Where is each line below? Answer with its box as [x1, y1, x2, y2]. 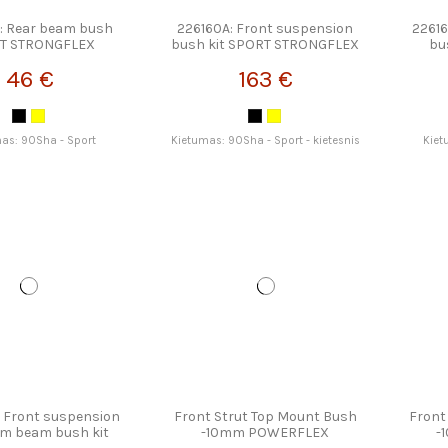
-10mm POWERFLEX [201, 424, 330, 442]
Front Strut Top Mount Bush [173, 408, 357, 426]
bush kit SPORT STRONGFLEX [171, 36, 360, 54]
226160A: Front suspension [177, 20, 354, 38]
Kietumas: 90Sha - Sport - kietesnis [170, 133, 360, 147]
